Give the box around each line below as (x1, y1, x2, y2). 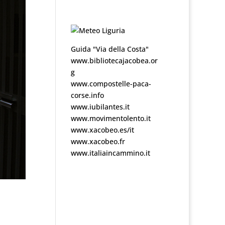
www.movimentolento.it (70, 114, 151, 123)
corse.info (70, 90, 104, 100)
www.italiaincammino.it (70, 148, 150, 158)
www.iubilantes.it (70, 102, 130, 111)
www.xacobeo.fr (70, 137, 125, 146)
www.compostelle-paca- (70, 79, 151, 88)
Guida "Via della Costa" (70, 44, 149, 54)
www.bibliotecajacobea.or (70, 56, 158, 65)
